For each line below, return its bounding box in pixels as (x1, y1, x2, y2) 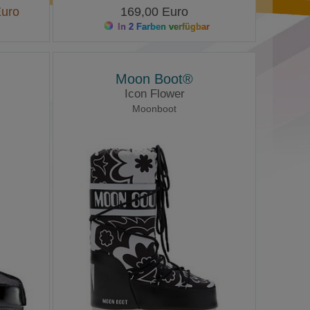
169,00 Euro (120, 4, 189, 19)
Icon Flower (124, 87, 185, 101)
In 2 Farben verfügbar (115, 21, 210, 32)
